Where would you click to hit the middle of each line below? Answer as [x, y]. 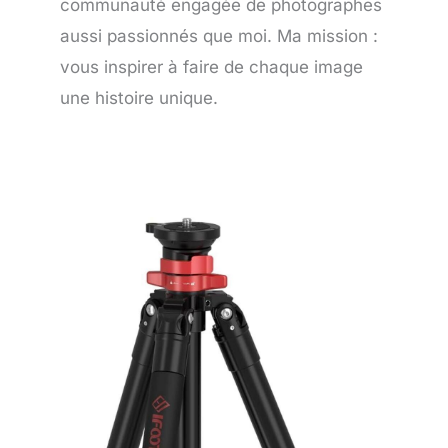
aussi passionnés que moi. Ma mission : [219, 35]
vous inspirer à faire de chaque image [211, 66]
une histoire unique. [139, 97]
